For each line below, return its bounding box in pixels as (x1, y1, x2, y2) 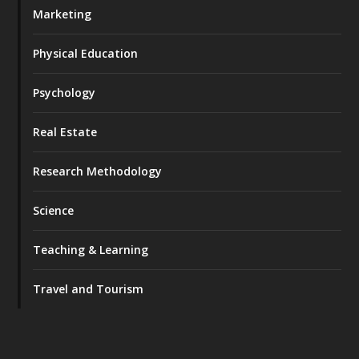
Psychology (33, 84, 96, 100)
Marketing (33, 6, 92, 22)
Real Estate (33, 123, 98, 139)
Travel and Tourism (33, 280, 144, 296)
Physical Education (33, 45, 139, 61)
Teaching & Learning (33, 241, 149, 257)
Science (33, 202, 75, 218)
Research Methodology (33, 163, 163, 179)
